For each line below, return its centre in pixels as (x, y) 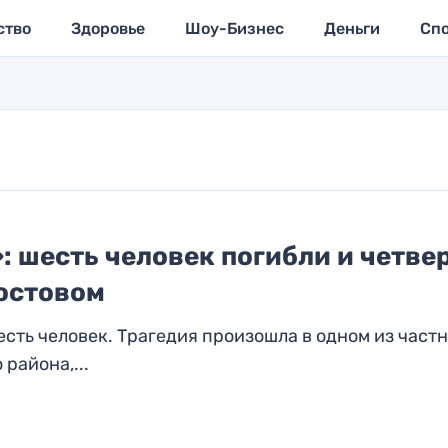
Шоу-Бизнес (234, 28)
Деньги (351, 28)
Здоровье (107, 28)
